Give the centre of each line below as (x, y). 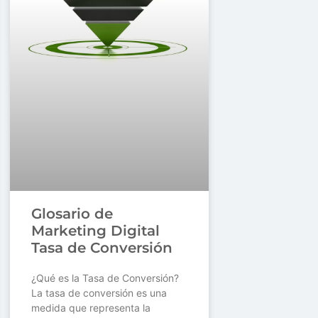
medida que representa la (91, 308)
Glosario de (72, 214)
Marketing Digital (95, 231)
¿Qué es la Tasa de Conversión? (105, 278)
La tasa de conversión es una (99, 293)
